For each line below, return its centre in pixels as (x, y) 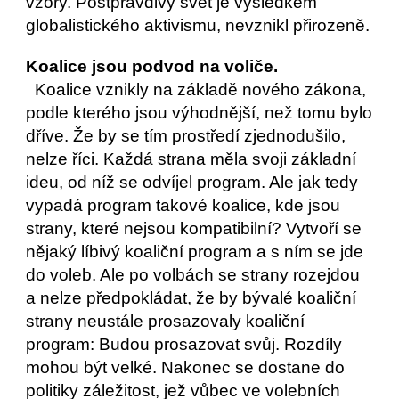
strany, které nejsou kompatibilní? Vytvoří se (194, 228)
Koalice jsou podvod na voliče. (152, 66)
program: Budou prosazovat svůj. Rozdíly (184, 344)
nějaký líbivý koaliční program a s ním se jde (195, 252)
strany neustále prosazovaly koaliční (166, 321)
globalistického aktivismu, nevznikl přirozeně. (198, 25)
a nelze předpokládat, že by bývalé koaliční (191, 298)
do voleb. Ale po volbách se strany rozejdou (193, 275)
